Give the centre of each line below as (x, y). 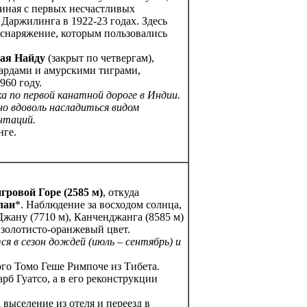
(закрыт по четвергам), (100, 58)
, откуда (121, 193)
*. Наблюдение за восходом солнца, (98, 205)
